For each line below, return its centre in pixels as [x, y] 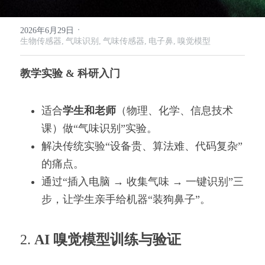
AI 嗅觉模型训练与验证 [108, 240]
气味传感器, [125, 41]
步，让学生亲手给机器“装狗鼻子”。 [126, 199]
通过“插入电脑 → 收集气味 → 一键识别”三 [143, 182]
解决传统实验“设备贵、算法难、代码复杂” [142, 146]
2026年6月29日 [47, 30]
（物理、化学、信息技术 [174, 111]
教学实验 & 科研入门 [70, 73]
